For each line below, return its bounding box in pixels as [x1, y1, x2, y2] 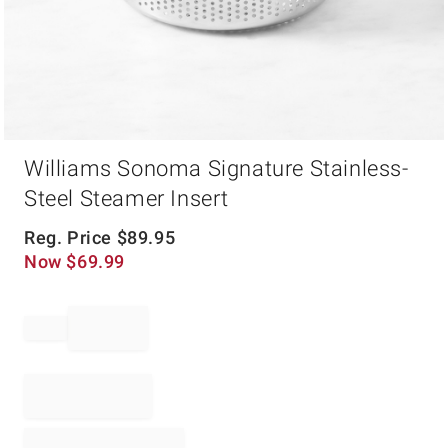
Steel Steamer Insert [24, 186, 230, 211]
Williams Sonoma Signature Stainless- [24, 156, 409, 181]
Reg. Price [24, 227, 117, 248]
